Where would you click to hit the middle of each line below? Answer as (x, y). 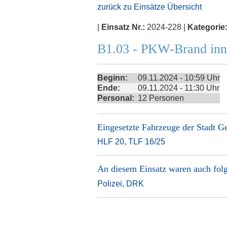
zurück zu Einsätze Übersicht (149, 7)
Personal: (116, 98)
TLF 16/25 (147, 142)
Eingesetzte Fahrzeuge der (147, 127)
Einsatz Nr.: (123, 27)
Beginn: (112, 78)
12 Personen (161, 98)
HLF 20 (111, 142)
